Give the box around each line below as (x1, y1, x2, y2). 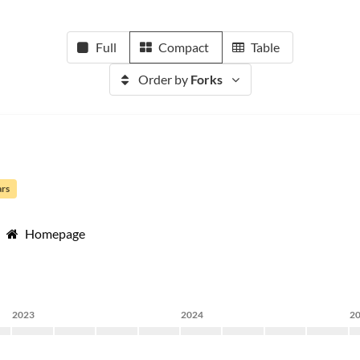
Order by (137, 72, 190, 87)
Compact (158, 39, 209, 55)
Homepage (25, 226, 85, 241)
